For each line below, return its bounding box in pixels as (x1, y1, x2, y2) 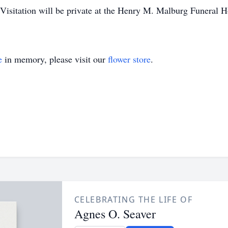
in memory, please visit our (2, 53, 108, 65)
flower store (108, 53, 151, 65)
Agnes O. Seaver (74, 206, 156, 222)
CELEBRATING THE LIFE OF (74, 194, 193, 205)
